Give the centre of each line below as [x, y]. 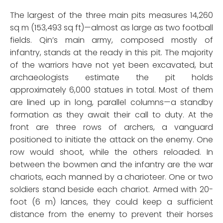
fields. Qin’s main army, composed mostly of [111, 40]
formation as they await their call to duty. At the [111, 115]
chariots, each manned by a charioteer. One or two [111, 177]
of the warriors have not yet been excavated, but [111, 65]
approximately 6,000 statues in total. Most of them [111, 90]
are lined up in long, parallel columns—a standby [111, 103]
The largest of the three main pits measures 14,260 [111, 15]
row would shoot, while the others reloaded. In [111, 152]
